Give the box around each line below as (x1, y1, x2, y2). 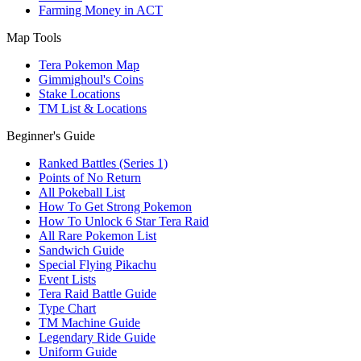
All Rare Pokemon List (39, 228, 156, 243)
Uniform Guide (39, 344, 117, 359)
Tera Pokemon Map (39, 57, 139, 72)
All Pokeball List (39, 185, 125, 199)
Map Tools (6, 30, 61, 44)
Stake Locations (39, 86, 120, 101)
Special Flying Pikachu (39, 257, 156, 272)
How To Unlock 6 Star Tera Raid (39, 214, 209, 228)
